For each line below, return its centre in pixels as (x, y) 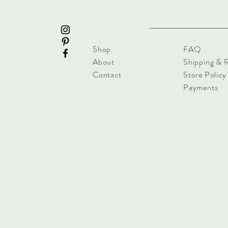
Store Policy (205, 75)
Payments (201, 87)
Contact (107, 75)
